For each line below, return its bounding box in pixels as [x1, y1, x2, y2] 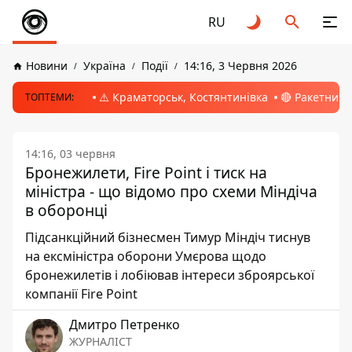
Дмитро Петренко [69, 316, 180, 333]
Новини [26, 58, 68, 73]
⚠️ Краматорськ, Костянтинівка [99, 90, 268, 104]
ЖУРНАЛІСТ [69, 334, 132, 349]
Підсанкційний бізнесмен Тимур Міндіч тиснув [25, 229, 310, 246]
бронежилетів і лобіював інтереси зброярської [25, 266, 314, 284]
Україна [83, 58, 126, 73]
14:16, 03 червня [25, 146, 115, 161]
